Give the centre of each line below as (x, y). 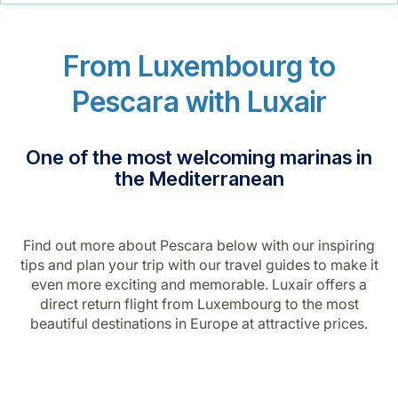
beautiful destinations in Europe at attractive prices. (199, 323)
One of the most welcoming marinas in (199, 157)
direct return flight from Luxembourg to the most (199, 303)
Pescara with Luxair (199, 101)
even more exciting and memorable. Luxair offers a (199, 284)
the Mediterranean (199, 178)
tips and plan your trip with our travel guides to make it (199, 264)
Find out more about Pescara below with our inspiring (199, 245)
